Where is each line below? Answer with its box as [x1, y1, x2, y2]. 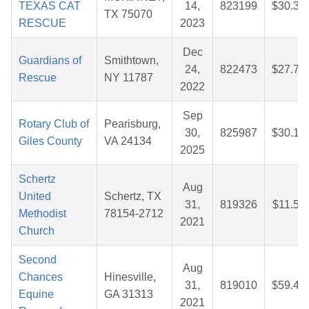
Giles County [19, 135, 82, 148]
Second [19, 254, 57, 266]
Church [19, 225, 54, 237]
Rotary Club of [19, 118, 89, 130]
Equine [19, 288, 54, 301]
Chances [19, 271, 63, 283]
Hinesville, [104, 271, 156, 283]
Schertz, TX [104, 190, 161, 203]
